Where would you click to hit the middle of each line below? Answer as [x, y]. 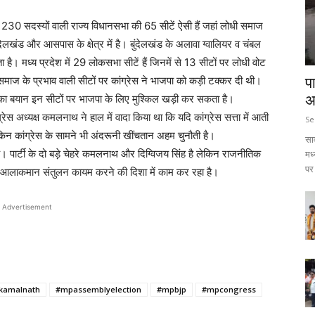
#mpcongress [229, 290]
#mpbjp [172, 290]
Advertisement [27, 207]
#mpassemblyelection [98, 290]
